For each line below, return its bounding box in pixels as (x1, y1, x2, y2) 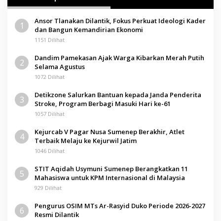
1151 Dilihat (35, 36, 65, 43)
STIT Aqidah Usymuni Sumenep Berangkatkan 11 (35, 164, 188, 173)
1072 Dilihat (35, 73, 65, 80)
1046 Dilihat (35, 147, 65, 154)
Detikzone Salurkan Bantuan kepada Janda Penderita (35, 90, 201, 99)
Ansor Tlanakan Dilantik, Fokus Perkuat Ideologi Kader (35, 16, 206, 25)
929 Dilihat (35, 184, 62, 191)
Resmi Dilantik (35, 210, 79, 219)
